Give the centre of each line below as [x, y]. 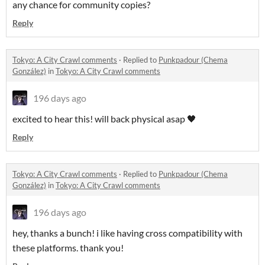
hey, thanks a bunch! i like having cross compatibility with [127, 233]
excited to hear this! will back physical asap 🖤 [104, 119]
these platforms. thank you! [68, 248]
